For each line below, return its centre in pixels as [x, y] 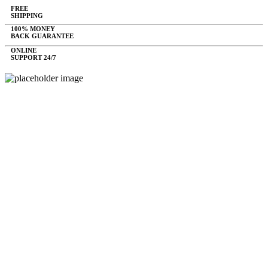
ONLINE [24, 50]
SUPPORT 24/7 [33, 57]
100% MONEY [33, 29]
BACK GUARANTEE [42, 36]
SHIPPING [27, 16]
